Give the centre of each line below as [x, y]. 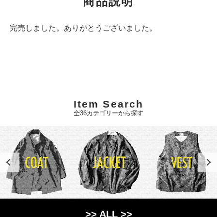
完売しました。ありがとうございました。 [83, 28]
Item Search [108, 104]
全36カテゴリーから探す [108, 113]
